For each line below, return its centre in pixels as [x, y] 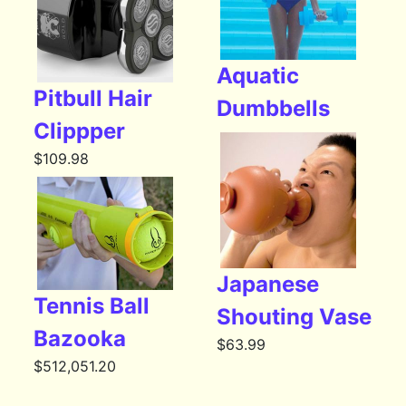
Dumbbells [273, 109]
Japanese [267, 285]
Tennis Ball [92, 306]
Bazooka [80, 339]
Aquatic [257, 76]
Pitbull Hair [93, 99]
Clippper [80, 131]
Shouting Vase [294, 317]
